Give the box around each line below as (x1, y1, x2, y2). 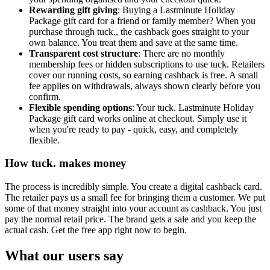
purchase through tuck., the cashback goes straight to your (29, 26, 249, 37)
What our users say (5, 247, 124, 263)
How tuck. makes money (5, 157, 127, 170)
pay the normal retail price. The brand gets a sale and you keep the (5, 213, 256, 224)
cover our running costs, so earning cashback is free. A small (29, 69, 258, 80)
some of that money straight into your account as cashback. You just (5, 202, 262, 213)
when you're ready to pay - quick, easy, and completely (29, 124, 238, 134)
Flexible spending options (29, 102, 132, 113)
